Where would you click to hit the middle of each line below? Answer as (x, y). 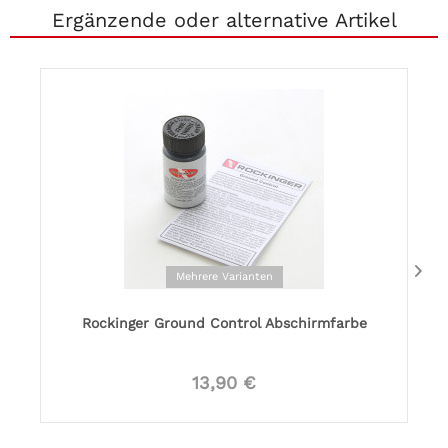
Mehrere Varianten (224, 276)
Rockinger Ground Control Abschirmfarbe (224, 322)
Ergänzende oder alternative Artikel (224, 20)
